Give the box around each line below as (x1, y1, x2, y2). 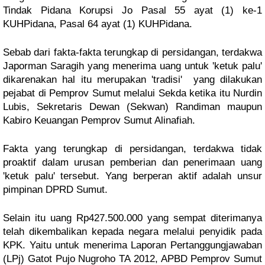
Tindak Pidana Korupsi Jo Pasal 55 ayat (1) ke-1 (3, 5, 262, 16)
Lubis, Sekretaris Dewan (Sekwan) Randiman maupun (3, 101, 262, 112)
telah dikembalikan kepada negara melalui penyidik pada (3, 226, 262, 237)
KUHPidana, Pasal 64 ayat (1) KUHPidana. (3, 18, 192, 30)
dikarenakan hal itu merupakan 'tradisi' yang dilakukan (3, 74, 262, 85)
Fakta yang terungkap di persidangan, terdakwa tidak (3, 143, 262, 154)
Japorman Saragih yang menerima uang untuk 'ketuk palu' (3, 60, 262, 72)
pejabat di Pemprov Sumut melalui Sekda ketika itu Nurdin (3, 88, 262, 99)
